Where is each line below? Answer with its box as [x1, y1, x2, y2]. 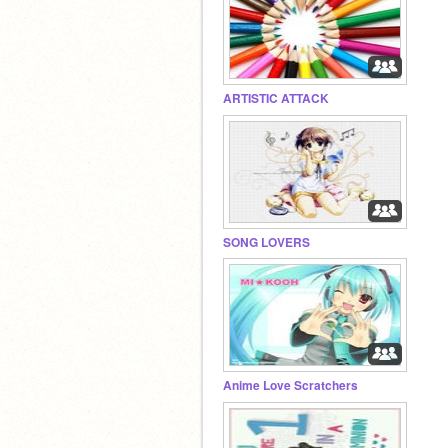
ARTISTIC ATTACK [223, 90, 329, 107]
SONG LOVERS [223, 233, 310, 251]
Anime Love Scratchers [223, 377, 358, 394]
